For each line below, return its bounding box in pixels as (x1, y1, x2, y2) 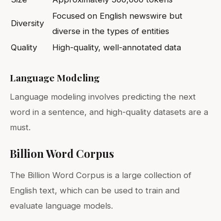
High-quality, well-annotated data (52, 42, 181, 52)
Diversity (11, 18, 44, 28)
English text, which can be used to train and (10, 185, 180, 195)
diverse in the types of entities (52, 26, 169, 36)
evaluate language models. (10, 200, 113, 211)
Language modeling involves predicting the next (10, 91, 196, 102)
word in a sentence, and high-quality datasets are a (10, 107, 208, 117)
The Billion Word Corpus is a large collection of (10, 170, 191, 180)
